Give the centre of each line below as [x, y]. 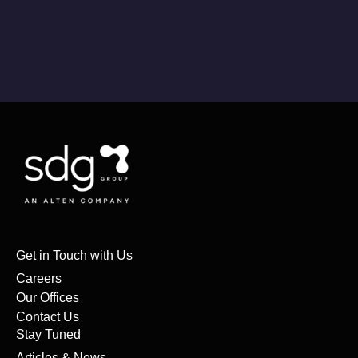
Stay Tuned [48, 335]
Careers [39, 279]
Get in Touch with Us [74, 256]
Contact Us [48, 317]
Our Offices [48, 298]
